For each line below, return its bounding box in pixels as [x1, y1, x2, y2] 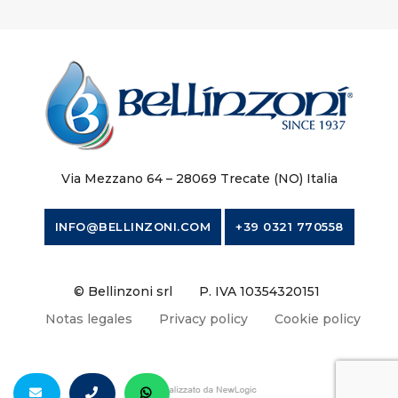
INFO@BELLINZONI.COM [54, 219, 211, 234]
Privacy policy [158, 311, 248, 328]
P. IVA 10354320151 [199, 283, 320, 300]
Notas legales [44, 311, 132, 328]
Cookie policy [274, 311, 361, 328]
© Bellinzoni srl [74, 283, 172, 300]
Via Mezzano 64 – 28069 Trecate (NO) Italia [60, 171, 338, 187]
